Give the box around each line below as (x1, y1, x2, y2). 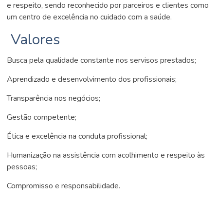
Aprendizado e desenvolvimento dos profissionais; (7, 74, 177, 85)
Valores (7, 30, 60, 50)
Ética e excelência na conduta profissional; (7, 131, 148, 142)
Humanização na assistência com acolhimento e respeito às (7, 150, 205, 161)
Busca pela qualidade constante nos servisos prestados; (7, 55, 197, 66)
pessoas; (7, 162, 37, 172)
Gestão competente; (7, 112, 77, 123)
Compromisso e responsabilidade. (7, 181, 121, 191)
